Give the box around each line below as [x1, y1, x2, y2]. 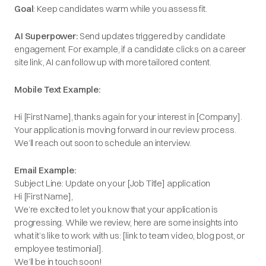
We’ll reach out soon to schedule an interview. [14, 137, 192, 148]
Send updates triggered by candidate [79, 30, 226, 42]
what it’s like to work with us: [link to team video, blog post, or [14, 230, 245, 241]
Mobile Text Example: [14, 84, 100, 95]
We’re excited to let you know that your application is [14, 204, 218, 215]
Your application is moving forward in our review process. [14, 124, 236, 135]
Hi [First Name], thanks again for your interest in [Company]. [14, 111, 242, 122]
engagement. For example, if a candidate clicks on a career [14, 43, 246, 55]
